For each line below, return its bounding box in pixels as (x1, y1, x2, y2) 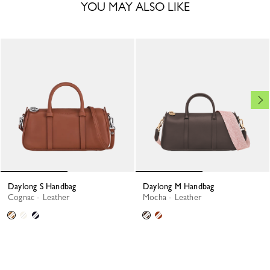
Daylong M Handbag (149, 181, 215, 192)
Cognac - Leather (14, 192, 70, 202)
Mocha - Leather (149, 192, 201, 202)
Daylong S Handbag (14, 181, 77, 192)
